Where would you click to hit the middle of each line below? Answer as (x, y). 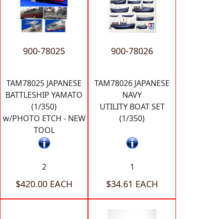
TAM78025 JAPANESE (44, 83)
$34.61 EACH (132, 184)
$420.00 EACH (44, 184)
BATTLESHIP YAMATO (44, 95)
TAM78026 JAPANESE (132, 83)
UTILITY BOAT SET (132, 107)
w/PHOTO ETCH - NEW (44, 119)
